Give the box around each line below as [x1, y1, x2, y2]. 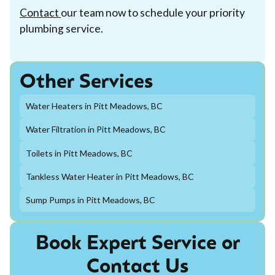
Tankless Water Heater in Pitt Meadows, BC [25, 171, 194, 182]
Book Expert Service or [35, 234, 240, 254]
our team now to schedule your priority [61, 6, 245, 19]
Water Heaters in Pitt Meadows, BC [25, 101, 163, 112]
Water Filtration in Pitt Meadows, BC [25, 124, 166, 135]
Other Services [20, 72, 153, 93]
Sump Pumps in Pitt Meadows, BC [25, 194, 155, 205]
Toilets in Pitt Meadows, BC [25, 147, 133, 158]
